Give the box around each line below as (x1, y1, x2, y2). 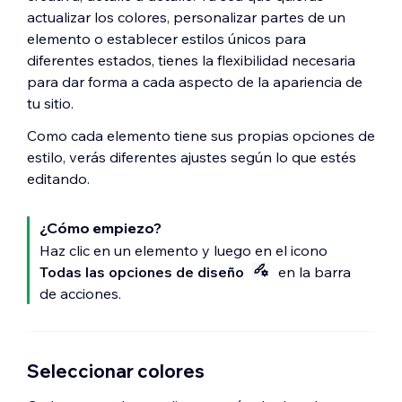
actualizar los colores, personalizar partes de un (27, 8, 345, 26)
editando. (27, 170, 90, 188)
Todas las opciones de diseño (39, 263, 244, 281)
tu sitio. (27, 94, 77, 112)
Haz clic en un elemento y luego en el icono (39, 241, 328, 259)
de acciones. (39, 284, 121, 302)
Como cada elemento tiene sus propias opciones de (27, 127, 375, 144)
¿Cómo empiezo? (39, 219, 162, 237)
